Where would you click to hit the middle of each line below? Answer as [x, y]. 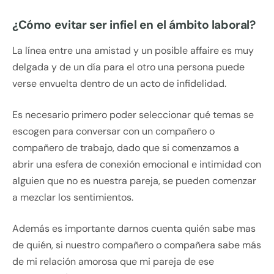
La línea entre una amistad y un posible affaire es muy [133, 51]
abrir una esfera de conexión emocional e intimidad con [137, 165]
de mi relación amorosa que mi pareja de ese [113, 262]
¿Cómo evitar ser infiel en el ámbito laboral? [134, 25]
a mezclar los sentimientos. [73, 198]
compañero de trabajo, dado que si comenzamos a [126, 148]
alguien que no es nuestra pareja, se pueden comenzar [134, 181]
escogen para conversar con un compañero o [113, 131]
